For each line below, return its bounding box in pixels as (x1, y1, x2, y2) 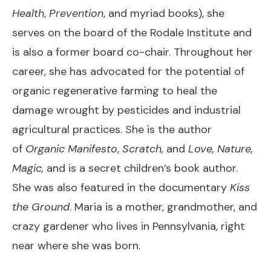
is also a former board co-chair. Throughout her (12, 44, 253, 59)
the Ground (12, 199, 70, 214)
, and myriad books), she (103, 5, 224, 21)
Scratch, (122, 141, 166, 156)
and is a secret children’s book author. (44, 160, 238, 175)
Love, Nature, (188, 141, 253, 156)
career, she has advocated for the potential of (12, 64, 244, 79)
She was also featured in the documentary (12, 180, 230, 195)
